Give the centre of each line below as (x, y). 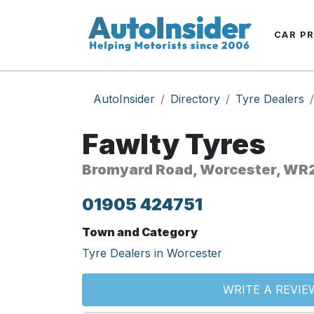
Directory (195, 99)
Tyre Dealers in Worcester (152, 253)
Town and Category (140, 232)
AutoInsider (124, 99)
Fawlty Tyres (174, 144)
